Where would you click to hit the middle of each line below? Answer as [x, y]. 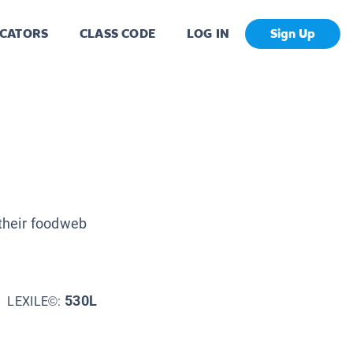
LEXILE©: [36, 301]
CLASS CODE [117, 34]
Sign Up [293, 34]
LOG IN [208, 34]
